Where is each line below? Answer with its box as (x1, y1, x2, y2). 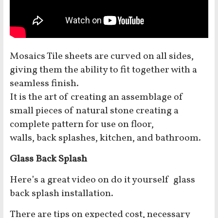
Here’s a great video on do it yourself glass (9, 173, 195, 187)
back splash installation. (9, 187, 113, 201)
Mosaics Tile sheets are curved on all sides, (9, 50, 194, 64)
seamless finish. (9, 77, 79, 91)
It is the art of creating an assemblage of (9, 91, 183, 105)
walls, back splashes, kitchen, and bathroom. (9, 131, 201, 145)
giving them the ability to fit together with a (9, 63, 197, 77)
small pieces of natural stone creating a (9, 104, 179, 118)
